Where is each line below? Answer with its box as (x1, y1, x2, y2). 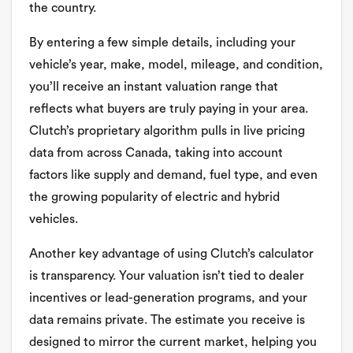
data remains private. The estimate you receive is (29, 313, 305, 326)
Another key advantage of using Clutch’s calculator (29, 247, 314, 260)
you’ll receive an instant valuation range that (29, 80, 278, 93)
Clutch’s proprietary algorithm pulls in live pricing (29, 124, 305, 137)
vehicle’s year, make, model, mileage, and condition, (29, 58, 323, 71)
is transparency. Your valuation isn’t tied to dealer (29, 269, 304, 282)
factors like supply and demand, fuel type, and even (29, 168, 318, 181)
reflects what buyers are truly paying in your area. (29, 102, 308, 115)
